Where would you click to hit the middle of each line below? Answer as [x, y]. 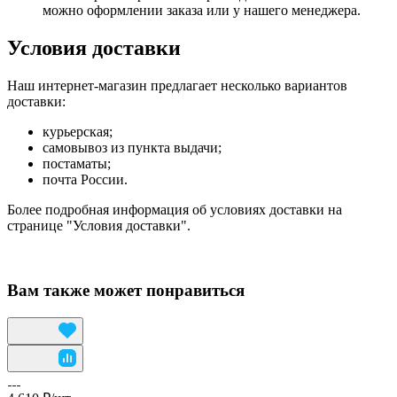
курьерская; [78, 132]
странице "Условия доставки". [99, 226]
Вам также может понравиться [126, 290]
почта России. [85, 180]
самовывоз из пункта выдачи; [132, 148]
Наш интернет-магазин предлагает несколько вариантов [177, 86]
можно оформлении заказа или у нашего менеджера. [203, 11]
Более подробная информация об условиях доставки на [175, 210]
